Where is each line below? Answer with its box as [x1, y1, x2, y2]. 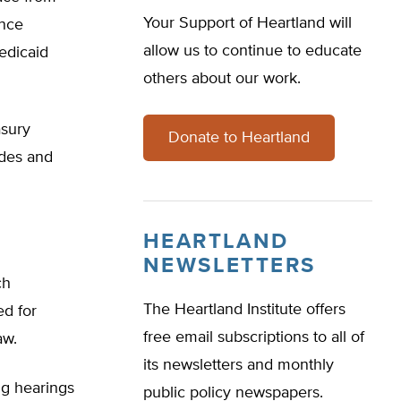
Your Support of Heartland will [143, 15, 352, 31]
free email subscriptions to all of [143, 329, 364, 346]
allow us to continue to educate [143, 43, 362, 59]
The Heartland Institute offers [143, 302, 346, 318]
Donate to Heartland [168, 130, 310, 146]
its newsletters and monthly [143, 357, 334, 373]
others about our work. [143, 71, 301, 87]
